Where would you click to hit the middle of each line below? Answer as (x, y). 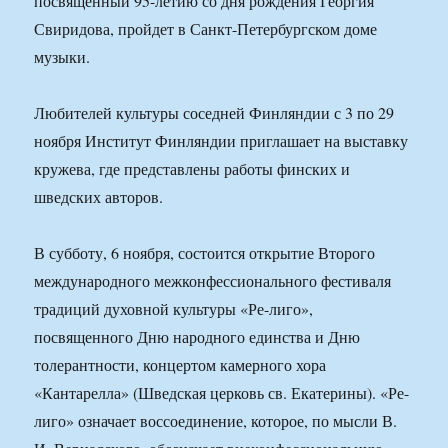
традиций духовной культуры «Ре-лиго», (174, 309)
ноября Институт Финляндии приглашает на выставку (221, 141)
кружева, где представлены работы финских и (192, 169)
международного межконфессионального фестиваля (213, 281)
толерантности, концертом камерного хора (180, 365)
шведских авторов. (99, 197)
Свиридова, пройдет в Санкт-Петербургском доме (206, 29)
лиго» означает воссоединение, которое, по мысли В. (216, 421)
